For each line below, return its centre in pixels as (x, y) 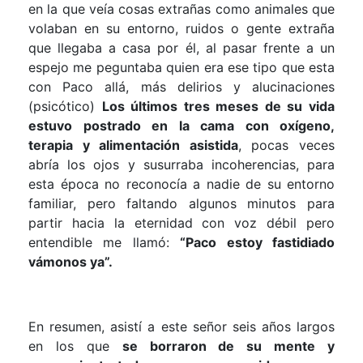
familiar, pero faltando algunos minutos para (181, 203)
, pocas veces (286, 145)
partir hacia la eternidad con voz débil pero (181, 222)
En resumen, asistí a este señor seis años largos (181, 326)
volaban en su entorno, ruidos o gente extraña (181, 28)
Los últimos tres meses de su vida (218, 106)
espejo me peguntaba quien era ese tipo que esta (181, 67)
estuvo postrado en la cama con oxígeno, (181, 125)
